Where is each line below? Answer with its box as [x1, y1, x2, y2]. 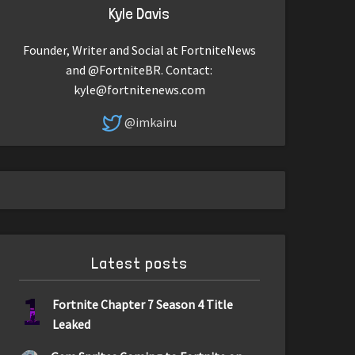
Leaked [52, 316, 91, 332]
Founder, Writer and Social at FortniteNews [22, 41, 256, 58]
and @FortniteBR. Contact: [66, 61, 213, 78]
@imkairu [124, 113, 177, 130]
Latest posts [90, 254, 188, 273]
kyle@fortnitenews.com [73, 81, 205, 97]
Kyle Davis [109, 3, 170, 23]
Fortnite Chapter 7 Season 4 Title [52, 296, 234, 312]
